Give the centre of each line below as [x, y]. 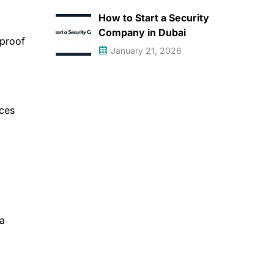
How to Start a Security [154, 18]
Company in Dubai [142, 32]
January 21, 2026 [146, 50]
